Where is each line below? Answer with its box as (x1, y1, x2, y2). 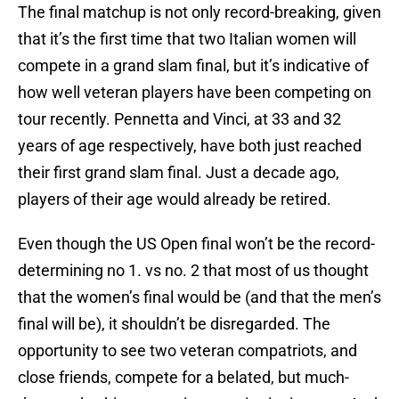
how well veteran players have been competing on (18, 83, 371, 102)
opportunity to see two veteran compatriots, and (18, 341, 357, 361)
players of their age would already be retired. (18, 190, 331, 209)
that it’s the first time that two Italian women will (18, 29, 356, 49)
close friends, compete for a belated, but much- (18, 368, 349, 387)
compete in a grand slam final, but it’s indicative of (18, 56, 369, 76)
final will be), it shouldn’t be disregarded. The (18, 314, 330, 334)
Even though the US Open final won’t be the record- (18, 234, 375, 254)
